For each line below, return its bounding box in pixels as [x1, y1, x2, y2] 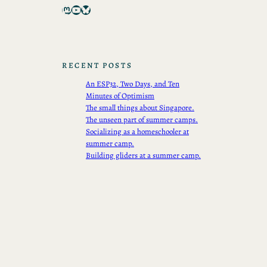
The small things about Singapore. [86, 103, 194, 113]
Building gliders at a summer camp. [86, 150, 201, 161]
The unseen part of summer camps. [86, 114, 198, 125]
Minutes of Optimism [86, 91, 154, 101]
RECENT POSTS [62, 60, 133, 71]
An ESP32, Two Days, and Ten [86, 79, 179, 89]
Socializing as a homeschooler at [86, 126, 189, 137]
